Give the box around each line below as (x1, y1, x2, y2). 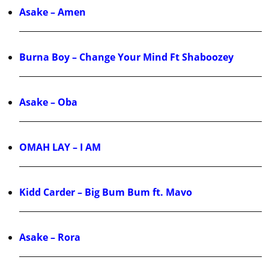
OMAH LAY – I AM (19, 141, 101, 154)
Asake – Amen (19, 5, 86, 19)
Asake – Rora (19, 231, 80, 244)
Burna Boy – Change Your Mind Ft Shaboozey (19, 50, 234, 64)
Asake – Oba (19, 95, 77, 109)
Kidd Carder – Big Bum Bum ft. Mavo (19, 186, 192, 199)
